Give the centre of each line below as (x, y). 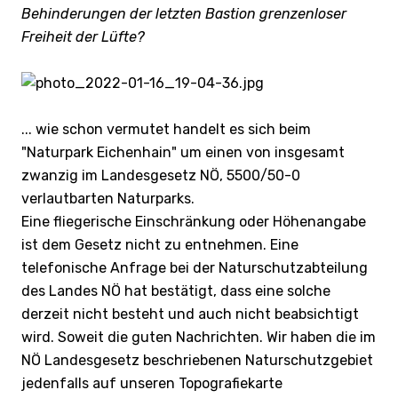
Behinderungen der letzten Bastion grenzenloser (184, 13)
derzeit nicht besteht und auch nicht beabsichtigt (190, 314)
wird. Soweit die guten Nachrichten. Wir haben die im (199, 337)
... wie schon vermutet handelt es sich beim (166, 129)
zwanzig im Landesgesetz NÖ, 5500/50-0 (161, 175)
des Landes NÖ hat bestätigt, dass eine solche (176, 291)
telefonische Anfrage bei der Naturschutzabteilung (195, 267)
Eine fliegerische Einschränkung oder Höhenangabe (194, 221)
